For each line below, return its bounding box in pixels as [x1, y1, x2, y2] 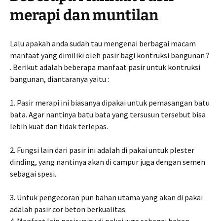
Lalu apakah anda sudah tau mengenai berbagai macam [10, 38, 196, 48]
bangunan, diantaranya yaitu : [10, 74, 109, 84]
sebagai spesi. [10, 168, 56, 179]
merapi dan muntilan [10, 6, 158, 24]
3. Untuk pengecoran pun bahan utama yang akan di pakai [10, 192, 203, 202]
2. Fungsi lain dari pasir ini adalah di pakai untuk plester [10, 145, 194, 155]
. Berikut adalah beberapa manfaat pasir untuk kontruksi [10, 62, 200, 72]
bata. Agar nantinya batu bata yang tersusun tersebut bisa [10, 109, 206, 119]
